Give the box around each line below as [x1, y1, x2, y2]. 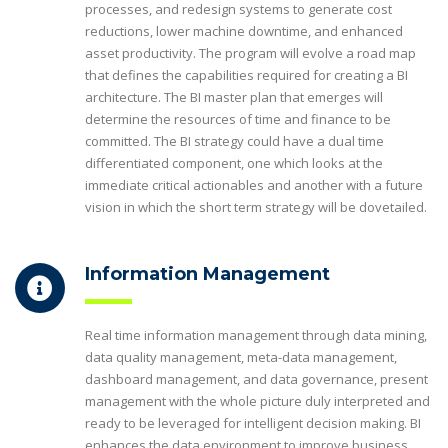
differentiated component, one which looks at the [85, 153, 383, 172]
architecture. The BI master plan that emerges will [85, 87, 383, 106]
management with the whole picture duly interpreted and [85, 391, 430, 410]
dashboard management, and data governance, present [85, 369, 428, 388]
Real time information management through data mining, [85, 325, 427, 344]
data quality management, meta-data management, [85, 347, 397, 366]
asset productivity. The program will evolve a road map [85, 43, 416, 62]
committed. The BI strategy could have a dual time [85, 131, 384, 150]
